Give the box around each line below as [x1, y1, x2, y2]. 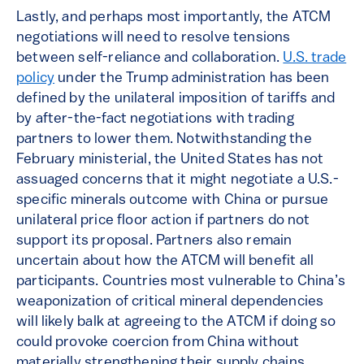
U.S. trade [283, 50, 347, 67]
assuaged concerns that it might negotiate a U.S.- [16, 172, 339, 188]
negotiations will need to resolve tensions [16, 30, 291, 46]
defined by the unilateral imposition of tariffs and [16, 91, 336, 107]
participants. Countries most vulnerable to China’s [16, 274, 345, 290]
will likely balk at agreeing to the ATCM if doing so [16, 314, 336, 331]
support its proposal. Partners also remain [16, 233, 292, 249]
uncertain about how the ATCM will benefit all [16, 253, 314, 270]
